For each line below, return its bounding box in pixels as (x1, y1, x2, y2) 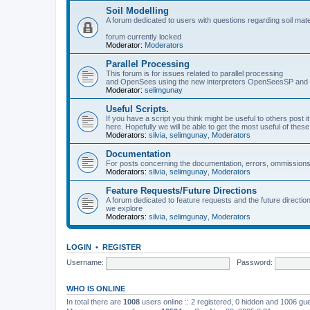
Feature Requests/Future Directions (106, 185, 257, 196)
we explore (106, 203, 143, 212)
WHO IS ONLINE (66, 284, 125, 293)
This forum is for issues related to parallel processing (106, 69, 283, 77)
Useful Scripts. (106, 103, 169, 114)
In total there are (66, 297, 123, 306)
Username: (66, 258, 104, 267)
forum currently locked (106, 32, 181, 41)
